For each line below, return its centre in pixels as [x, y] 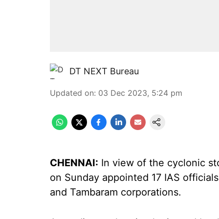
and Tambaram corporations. [116, 192]
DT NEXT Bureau [104, 71]
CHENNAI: [74, 163]
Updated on [72, 93]
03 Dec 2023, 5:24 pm [140, 93]
